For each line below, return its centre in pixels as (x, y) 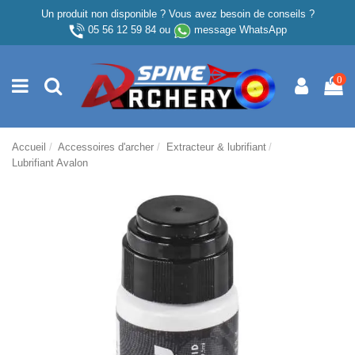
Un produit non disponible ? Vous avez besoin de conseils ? (177, 14)
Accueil (29, 147)
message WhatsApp (240, 30)
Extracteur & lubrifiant (216, 147)
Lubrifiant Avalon (50, 162)
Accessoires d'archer (105, 147)
